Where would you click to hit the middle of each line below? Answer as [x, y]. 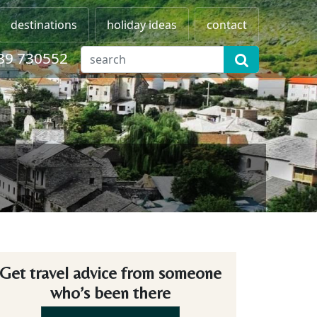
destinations [44, 25]
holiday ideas [142, 25]
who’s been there [110, 293]
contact [227, 25]
